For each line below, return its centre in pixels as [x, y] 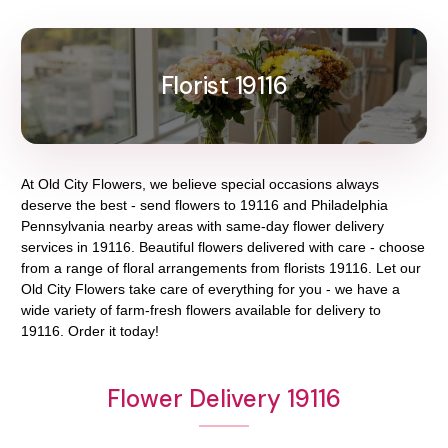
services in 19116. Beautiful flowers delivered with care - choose [223, 247]
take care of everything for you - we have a [262, 289]
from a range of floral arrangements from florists [175, 268]
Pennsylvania [63, 226]
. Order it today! [109, 331]
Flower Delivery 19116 [224, 398]
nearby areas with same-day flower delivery [244, 226]
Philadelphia [349, 205]
